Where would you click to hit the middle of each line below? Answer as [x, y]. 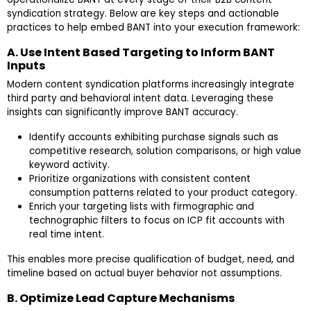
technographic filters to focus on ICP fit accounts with [157, 221]
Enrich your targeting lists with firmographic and [142, 207]
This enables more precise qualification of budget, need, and [151, 260]
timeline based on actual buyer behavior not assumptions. [144, 274]
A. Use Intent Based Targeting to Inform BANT [141, 53]
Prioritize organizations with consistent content [140, 179]
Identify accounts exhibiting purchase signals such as [154, 137]
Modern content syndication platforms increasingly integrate [151, 85]
